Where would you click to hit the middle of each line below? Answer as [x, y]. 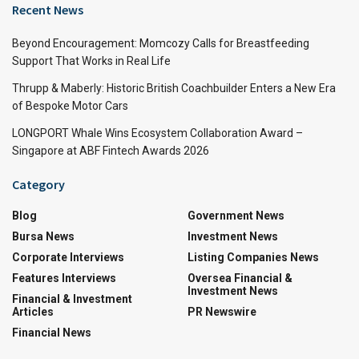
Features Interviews [64, 278]
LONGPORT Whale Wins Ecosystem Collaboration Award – [157, 133]
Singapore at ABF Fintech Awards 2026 [111, 150]
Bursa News [43, 236]
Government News [236, 215]
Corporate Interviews [68, 257]
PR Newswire [222, 311]
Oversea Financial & [240, 278]
